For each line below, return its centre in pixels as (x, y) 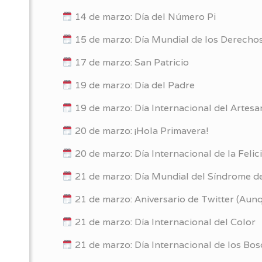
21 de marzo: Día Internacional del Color (164, 222)
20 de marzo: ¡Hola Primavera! (141, 131)
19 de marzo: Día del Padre (134, 85)
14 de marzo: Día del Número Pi (144, 17)
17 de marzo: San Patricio (131, 62)
